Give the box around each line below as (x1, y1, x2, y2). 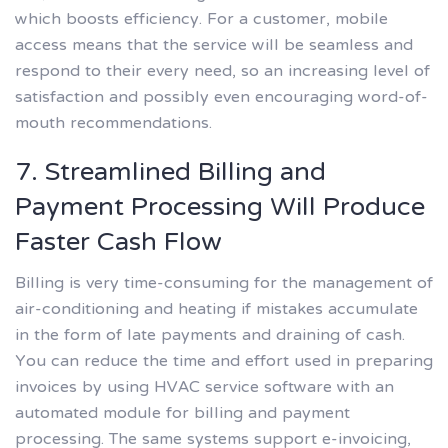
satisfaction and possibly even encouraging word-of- (15, 77, 428, 120)
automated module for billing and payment (15, 392, 350, 435)
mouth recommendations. (15, 103, 212, 146)
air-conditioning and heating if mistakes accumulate (15, 288, 418, 331)
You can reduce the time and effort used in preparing (15, 340, 433, 383)
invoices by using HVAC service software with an (15, 366, 394, 409)
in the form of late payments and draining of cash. (15, 314, 405, 357)
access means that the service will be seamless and (15, 25, 413, 68)
